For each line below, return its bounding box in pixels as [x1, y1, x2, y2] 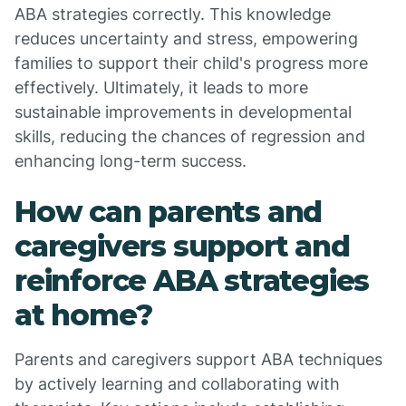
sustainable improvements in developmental [14, 102, 352, 121]
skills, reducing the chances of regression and [14, 127, 365, 146]
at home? [14, 297, 152, 333]
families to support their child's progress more [14, 53, 368, 72]
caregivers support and [14, 228, 350, 264]
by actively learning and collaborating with [14, 374, 340, 393]
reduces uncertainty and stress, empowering [14, 29, 358, 48]
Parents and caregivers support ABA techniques [14, 350, 382, 369]
